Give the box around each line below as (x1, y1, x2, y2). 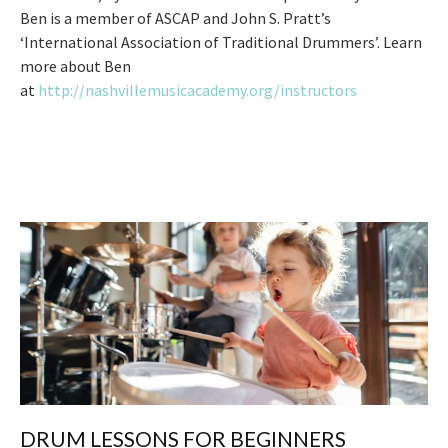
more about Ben (20, 56, 131, 77)
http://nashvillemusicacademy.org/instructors (38, 80, 357, 101)
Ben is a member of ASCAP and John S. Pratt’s (20, 8, 331, 29)
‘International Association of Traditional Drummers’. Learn (20, 32, 422, 53)
